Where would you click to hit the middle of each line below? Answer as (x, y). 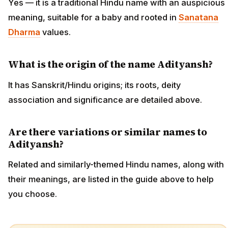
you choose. (33, 194)
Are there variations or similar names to (108, 132)
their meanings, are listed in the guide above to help (111, 179)
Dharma (24, 32)
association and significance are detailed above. (105, 99)
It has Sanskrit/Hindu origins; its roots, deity (94, 85)
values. (55, 32)
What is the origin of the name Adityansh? (110, 64)
